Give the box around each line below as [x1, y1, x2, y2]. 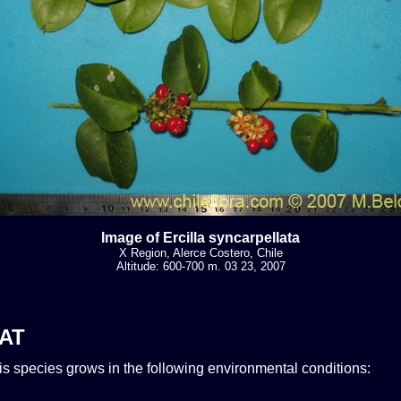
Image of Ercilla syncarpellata [101, 229, 300, 245]
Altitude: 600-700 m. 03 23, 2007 [115, 259, 286, 273]
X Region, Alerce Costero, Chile [118, 245, 283, 260]
